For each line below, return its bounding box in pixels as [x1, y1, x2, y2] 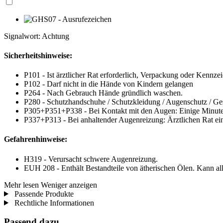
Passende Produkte [12, 189, 74, 198]
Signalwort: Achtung [4, 31, 69, 40]
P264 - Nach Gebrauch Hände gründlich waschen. [24, 89, 183, 98]
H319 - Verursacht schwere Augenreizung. [24, 154, 158, 163]
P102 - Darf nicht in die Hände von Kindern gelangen [24, 80, 193, 89]
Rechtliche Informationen [12, 198, 94, 207]
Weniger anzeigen [41, 180, 97, 189]
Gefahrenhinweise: [4, 135, 67, 144]
